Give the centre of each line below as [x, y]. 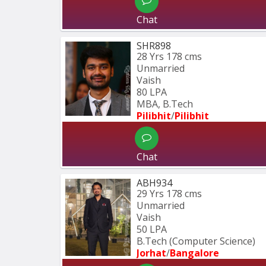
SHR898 [154, 46]
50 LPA [152, 229]
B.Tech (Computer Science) [197, 241]
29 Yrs [150, 194]
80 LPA [152, 92]
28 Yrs [150, 57]
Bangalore [194, 253]
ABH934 [154, 183]
